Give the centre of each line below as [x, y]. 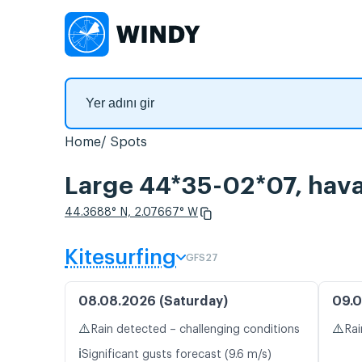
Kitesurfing [120, 258]
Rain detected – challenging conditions [195, 330]
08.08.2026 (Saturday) [153, 302]
